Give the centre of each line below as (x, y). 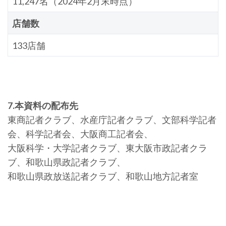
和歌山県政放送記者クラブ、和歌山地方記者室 (103, 176)
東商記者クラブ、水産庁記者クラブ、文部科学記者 (112, 119)
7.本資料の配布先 (43, 105)
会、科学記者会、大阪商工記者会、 (80, 133)
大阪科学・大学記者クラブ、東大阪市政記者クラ (107, 148)
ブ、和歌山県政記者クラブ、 (67, 162)
